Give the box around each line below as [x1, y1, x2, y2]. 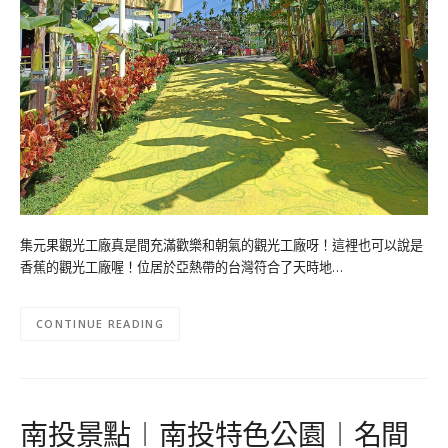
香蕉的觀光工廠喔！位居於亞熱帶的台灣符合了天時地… [20, 257, 343, 276]
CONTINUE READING [36, 316, 164, 331]
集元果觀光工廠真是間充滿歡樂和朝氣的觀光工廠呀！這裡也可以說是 [20, 235, 423, 254]
